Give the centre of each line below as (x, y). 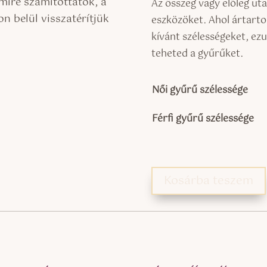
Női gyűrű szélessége (200, 90)
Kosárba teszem (208, 181)
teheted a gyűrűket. (198, 54)
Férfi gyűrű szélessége (203, 119)
